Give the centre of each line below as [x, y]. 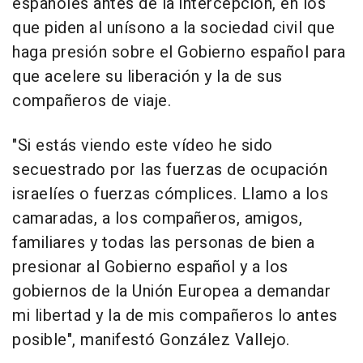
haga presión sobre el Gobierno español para [179, 53]
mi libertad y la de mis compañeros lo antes [175, 316]
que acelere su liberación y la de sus [147, 77]
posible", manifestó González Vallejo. [151, 340]
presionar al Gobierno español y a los [150, 267]
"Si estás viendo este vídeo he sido [143, 146]
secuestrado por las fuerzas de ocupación [170, 170]
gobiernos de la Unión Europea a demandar [171, 292]
